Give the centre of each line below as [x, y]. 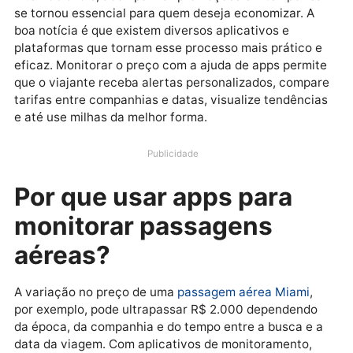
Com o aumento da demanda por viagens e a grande [181, 35]
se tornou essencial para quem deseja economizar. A [183, 93]
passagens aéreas [231, 54]
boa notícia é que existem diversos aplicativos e [169, 112]
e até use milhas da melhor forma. [123, 208]
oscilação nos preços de [95, 54]
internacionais [61, 73]
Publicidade [192, 249]
